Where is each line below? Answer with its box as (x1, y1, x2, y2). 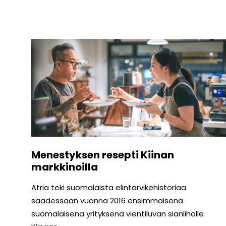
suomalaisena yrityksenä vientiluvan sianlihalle (31, 208, 204, 219)
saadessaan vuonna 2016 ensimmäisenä (31, 195, 183, 206)
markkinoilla (31, 160, 98, 175)
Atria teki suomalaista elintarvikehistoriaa (31, 182, 186, 193)
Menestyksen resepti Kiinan (31, 148, 174, 162)
